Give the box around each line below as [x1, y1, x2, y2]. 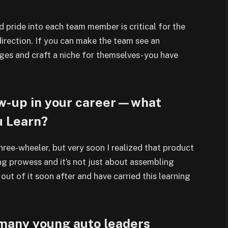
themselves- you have [96, 49, 178, 60]
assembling [130, 156, 174, 167]
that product [145, 142, 194, 153]
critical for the [129, 21, 185, 32]
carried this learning [113, 170, 190, 181]
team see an [113, 35, 160, 46]
